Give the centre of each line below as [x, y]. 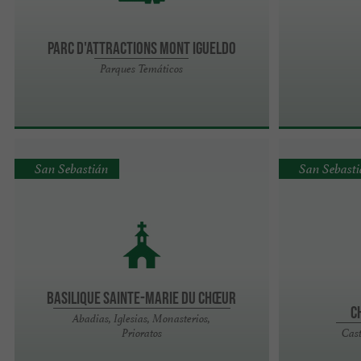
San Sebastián [72, 169]
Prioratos [141, 332]
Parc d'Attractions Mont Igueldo [141, 47]
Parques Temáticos [142, 68]
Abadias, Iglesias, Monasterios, [142, 318]
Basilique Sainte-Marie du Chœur [142, 297]
